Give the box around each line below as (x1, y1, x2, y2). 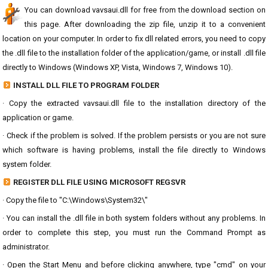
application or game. (2, 113, 74, 122)
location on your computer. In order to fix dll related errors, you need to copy (2, 34, 266, 43)
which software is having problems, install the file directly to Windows (2, 145, 266, 154)
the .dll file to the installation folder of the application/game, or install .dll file (2, 48, 266, 57)
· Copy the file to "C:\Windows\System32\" (2, 196, 148, 205)
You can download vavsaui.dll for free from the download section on (25, 5, 266, 14)
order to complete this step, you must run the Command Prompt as (2, 228, 266, 237)
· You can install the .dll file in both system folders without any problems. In (2, 214, 266, 223)
